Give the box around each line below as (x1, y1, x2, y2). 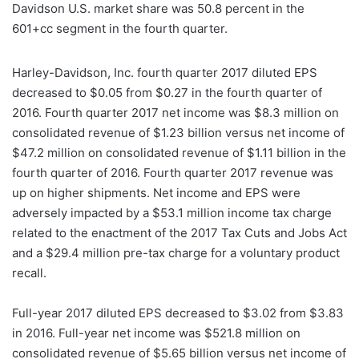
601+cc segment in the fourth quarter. (12, 20, 228, 36)
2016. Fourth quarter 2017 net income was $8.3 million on (12, 104, 339, 120)
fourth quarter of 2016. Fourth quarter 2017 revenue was (12, 164, 333, 180)
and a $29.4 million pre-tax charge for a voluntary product (12, 244, 340, 260)
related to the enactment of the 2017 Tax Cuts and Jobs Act (12, 224, 347, 240)
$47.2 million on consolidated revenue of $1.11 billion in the (12, 144, 346, 160)
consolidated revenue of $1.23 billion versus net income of (12, 124, 345, 140)
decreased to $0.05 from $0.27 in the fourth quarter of (12, 84, 322, 100)
